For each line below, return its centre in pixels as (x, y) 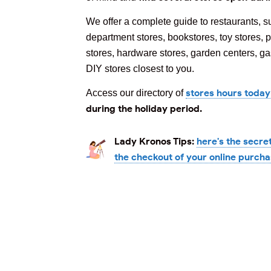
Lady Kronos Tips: (154, 141)
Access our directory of (136, 93)
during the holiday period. (144, 109)
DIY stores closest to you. (140, 69)
